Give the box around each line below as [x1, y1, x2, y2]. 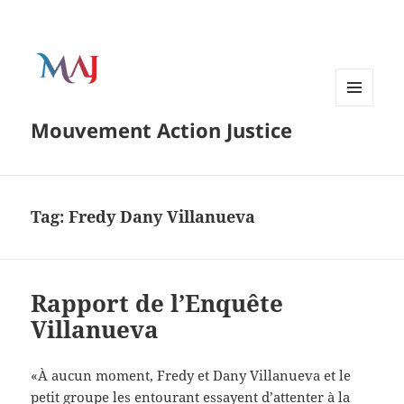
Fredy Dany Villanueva [69, 206, 256, 228]
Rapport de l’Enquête [31, 287, 284, 320]
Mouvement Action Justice [31, 116, 293, 144]
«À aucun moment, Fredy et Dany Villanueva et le [31, 366, 352, 385]
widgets [335, 135, 380, 151]
